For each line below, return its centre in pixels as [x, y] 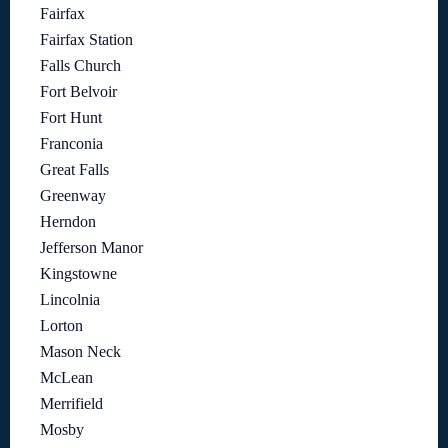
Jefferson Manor [91, 248]
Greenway [73, 196]
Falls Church [80, 66]
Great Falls [74, 170]
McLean [66, 378]
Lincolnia [70, 300]
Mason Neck [80, 352]
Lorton [61, 326]
